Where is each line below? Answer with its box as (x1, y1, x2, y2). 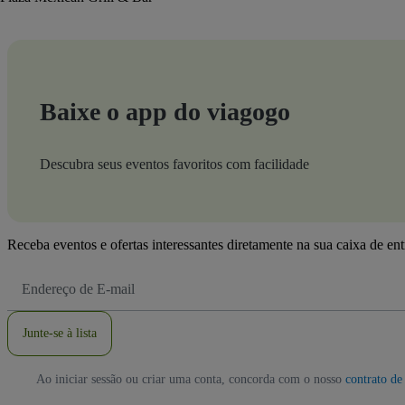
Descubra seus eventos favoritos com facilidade (40, 156, 309, 173)
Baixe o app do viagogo (40, 98, 290, 127)
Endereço (21, 271, 61, 285)
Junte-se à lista (23, 326, 97, 341)
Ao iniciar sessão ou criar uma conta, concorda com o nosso (35, 372, 345, 387)
